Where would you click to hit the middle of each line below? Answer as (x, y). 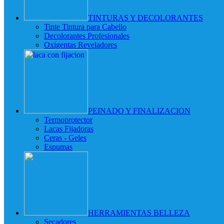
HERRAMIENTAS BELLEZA (139, 212)
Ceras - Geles (65, 137)
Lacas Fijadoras (69, 128)
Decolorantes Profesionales (87, 35)
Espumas (58, 146)
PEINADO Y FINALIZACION (139, 110)
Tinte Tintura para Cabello (85, 26)
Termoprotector (68, 119)
